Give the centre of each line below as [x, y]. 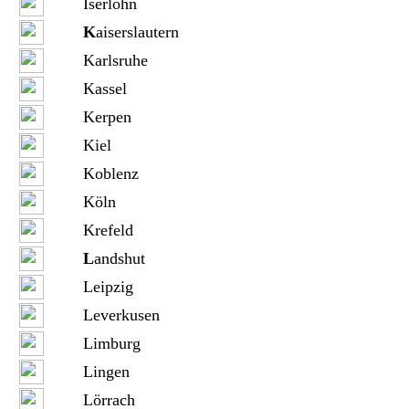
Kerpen [107, 117]
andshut [119, 258]
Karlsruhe [115, 60]
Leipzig [108, 287]
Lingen [106, 372]
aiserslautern [137, 32]
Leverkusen [121, 315]
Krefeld [108, 230]
